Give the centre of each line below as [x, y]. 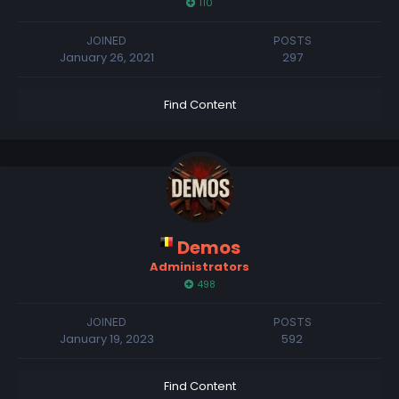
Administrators [199, 267]
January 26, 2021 [106, 58]
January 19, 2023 [106, 339]
